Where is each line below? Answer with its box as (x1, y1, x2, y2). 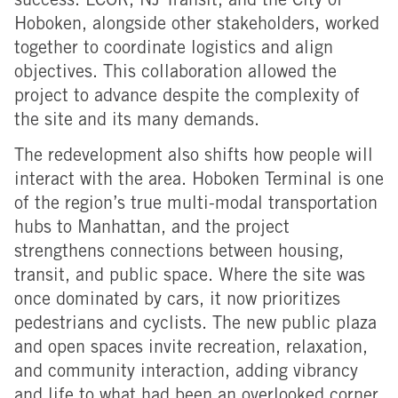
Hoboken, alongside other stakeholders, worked (14, 17, 379, 36)
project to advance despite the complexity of (14, 89, 360, 107)
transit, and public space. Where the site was (14, 268, 365, 287)
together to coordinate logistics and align (14, 41, 333, 60)
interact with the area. (14, 172, 192, 191)
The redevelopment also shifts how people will (14, 148, 373, 167)
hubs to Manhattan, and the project (14, 220, 290, 239)
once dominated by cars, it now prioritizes (14, 292, 340, 311)
